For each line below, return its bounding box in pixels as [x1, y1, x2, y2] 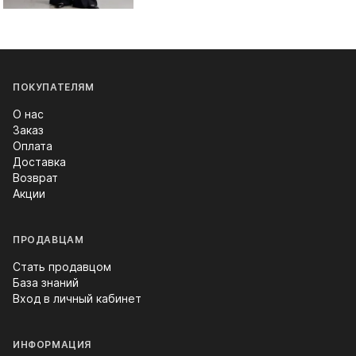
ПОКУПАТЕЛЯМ [13, 81, 95, 93]
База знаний [13, 276, 79, 289]
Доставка [13, 155, 66, 168]
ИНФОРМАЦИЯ [13, 339, 91, 350]
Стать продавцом [13, 260, 111, 273]
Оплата [13, 139, 52, 153]
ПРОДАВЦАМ [13, 234, 84, 246]
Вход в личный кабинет [13, 292, 141, 305]
